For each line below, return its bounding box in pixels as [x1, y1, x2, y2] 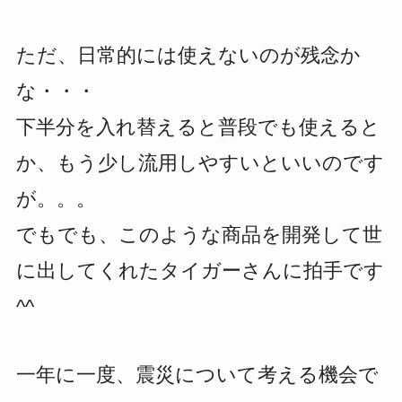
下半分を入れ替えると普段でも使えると [15, 115, 380, 138]
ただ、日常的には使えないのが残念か [15, 43, 361, 66]
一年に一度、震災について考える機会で [15, 363, 379, 386]
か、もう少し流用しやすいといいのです [15, 151, 384, 174]
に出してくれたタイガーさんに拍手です [15, 258, 384, 282]
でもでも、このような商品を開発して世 [15, 223, 382, 246]
